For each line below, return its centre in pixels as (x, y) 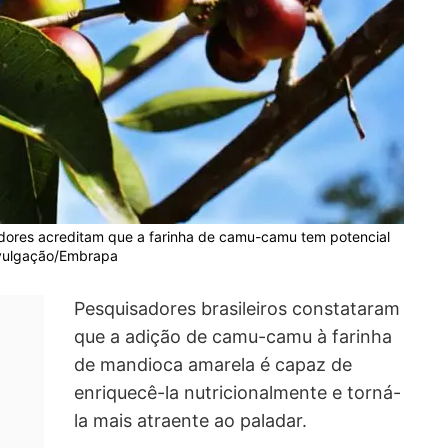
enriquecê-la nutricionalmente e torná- (237, 393)
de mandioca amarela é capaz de (213, 365)
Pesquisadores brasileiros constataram (237, 309)
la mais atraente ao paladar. (190, 421)
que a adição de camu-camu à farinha (233, 337)
